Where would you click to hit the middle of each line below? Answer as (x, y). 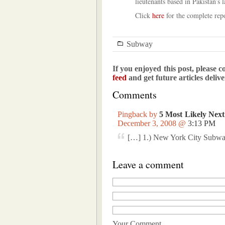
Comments (135, 95)
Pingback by (139, 114)
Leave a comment (148, 164)
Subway (140, 44)
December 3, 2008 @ (153, 123)
